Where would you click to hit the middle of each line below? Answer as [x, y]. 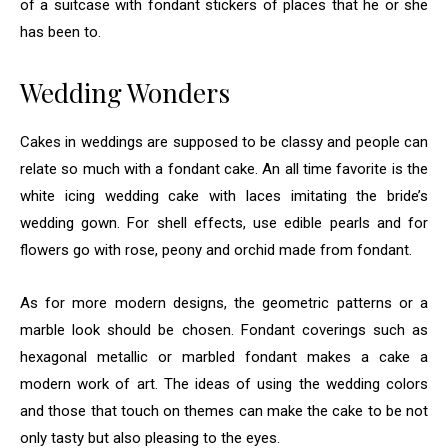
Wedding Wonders [125, 92]
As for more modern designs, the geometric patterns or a [224, 302]
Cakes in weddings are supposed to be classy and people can [224, 141]
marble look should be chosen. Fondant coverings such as [224, 329]
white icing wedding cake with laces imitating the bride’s [224, 195]
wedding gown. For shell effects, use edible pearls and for [224, 222]
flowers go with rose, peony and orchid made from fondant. [216, 249]
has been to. [60, 31]
